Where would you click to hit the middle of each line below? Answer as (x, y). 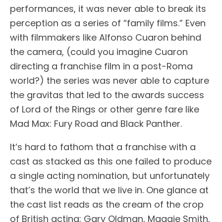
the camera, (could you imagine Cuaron (99, 52)
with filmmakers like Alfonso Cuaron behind (106, 37)
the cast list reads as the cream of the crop (107, 204)
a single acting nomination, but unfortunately (110, 175)
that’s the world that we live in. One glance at (109, 190)
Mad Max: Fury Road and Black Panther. (96, 123)
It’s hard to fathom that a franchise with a (103, 147)
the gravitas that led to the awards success (107, 95)
